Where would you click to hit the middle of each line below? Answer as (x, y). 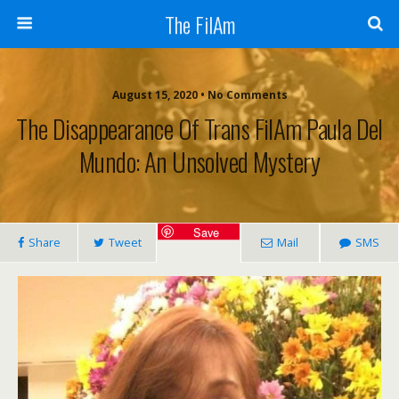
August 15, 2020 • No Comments (199, 95)
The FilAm (199, 24)
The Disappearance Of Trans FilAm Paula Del (199, 128)
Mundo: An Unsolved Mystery (199, 161)
